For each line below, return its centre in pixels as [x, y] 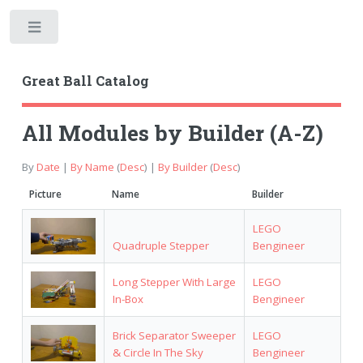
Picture [45, 194]
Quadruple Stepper [160, 245]
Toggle [86, 30]
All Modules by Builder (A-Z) [172, 133]
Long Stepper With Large [174, 282]
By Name [92, 167]
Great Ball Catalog [85, 81]
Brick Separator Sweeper [174, 335]
